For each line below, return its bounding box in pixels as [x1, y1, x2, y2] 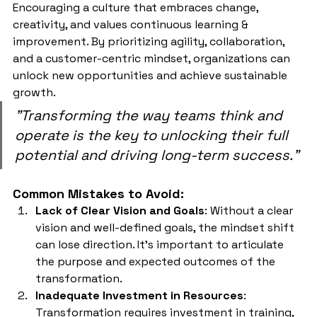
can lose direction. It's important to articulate [35, 237, 287, 253]
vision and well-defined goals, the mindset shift [35, 220, 297, 236]
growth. [13, 85, 58, 100]
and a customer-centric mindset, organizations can [13, 51, 293, 67]
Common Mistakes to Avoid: [13, 185, 184, 202]
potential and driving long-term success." [15, 146, 299, 165]
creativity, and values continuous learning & [13, 17, 251, 33]
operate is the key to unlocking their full [15, 126, 292, 145]
